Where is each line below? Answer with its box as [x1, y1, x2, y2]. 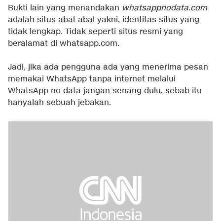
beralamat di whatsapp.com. [8, 38, 119, 49]
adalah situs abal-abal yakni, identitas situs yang [8, 14, 199, 25]
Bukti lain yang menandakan [8, 2, 122, 13]
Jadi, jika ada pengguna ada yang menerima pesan [8, 62, 208, 73]
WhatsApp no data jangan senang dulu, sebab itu [8, 85, 202, 96]
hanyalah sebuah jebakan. [8, 97, 111, 108]
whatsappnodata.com [122, 2, 207, 13]
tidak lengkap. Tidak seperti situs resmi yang [8, 26, 183, 37]
